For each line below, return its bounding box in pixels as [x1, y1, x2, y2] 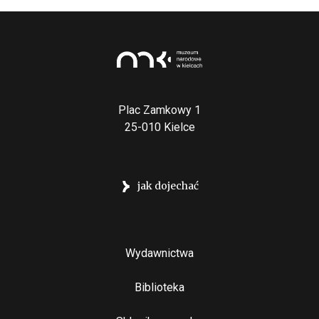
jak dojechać [137, 179, 199, 193]
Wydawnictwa [125, 246, 194, 261]
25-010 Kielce [124, 120, 195, 135]
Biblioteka [135, 281, 184, 295]
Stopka [8, 235, 70, 258]
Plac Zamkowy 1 [118, 103, 201, 117]
